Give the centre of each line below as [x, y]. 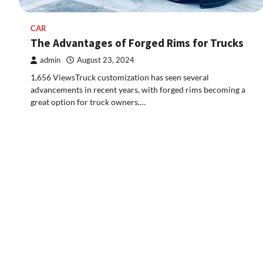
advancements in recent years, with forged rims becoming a [138, 90]
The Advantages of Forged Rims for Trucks [137, 43]
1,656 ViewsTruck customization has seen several [120, 77]
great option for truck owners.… [88, 102]
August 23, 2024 [106, 60]
